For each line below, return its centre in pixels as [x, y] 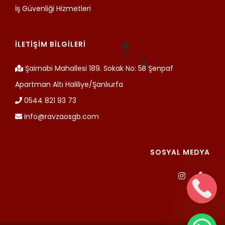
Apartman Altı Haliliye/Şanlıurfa [69, 84]
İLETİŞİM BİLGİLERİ [50, 44]
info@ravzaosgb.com [61, 116]
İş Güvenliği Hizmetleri [53, 8]
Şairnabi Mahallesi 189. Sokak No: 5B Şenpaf [99, 68]
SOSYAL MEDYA [180, 152]
